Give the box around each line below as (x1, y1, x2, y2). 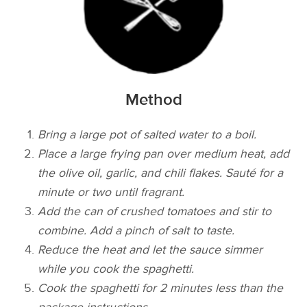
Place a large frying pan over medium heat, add (38, 147, 290, 162)
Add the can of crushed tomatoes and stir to (38, 204, 272, 219)
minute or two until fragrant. (38, 185, 185, 200)
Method (125, 90, 182, 110)
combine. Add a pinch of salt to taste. (38, 223, 235, 238)
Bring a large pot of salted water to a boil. (38, 127, 257, 143)
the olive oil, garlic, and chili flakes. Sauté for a (38, 166, 284, 181)
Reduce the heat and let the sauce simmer (38, 243, 263, 258)
